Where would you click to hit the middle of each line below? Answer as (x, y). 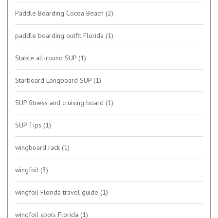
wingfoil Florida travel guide (58, 192)
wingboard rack (38, 148)
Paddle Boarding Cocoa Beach (60, 13)
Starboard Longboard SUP (54, 81)
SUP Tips (29, 125)
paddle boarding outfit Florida (60, 36)
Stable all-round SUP (47, 58)
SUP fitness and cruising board (60, 103)
